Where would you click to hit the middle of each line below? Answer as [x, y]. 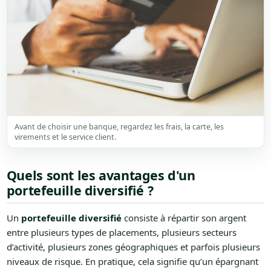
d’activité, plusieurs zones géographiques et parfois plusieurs [133, 247]
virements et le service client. [65, 137]
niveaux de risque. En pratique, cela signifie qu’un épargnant [132, 262]
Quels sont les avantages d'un [101, 175]
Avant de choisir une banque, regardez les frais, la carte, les [119, 127]
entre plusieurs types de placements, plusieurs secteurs [121, 233]
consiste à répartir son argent [184, 218]
